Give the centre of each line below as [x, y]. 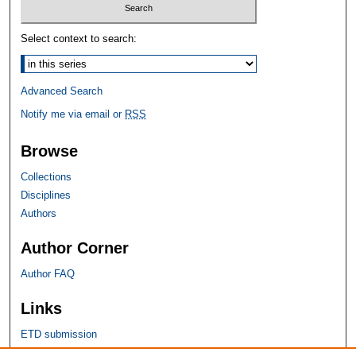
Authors [39, 213]
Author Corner [75, 248]
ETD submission [59, 334]
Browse [50, 151]
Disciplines [46, 195]
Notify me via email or [73, 114]
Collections [46, 176]
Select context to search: [79, 38]
